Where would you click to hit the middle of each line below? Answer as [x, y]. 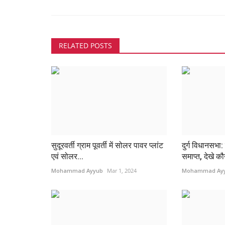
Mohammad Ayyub [77, 170]
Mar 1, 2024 [122, 170]
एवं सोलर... [67, 156]
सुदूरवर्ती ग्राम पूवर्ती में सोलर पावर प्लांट [107, 145]
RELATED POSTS [85, 45]
